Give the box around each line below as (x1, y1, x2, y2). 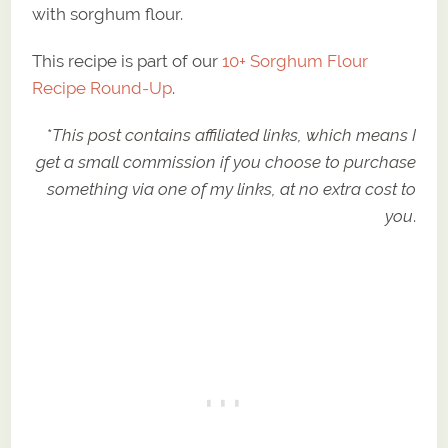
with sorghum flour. (32, 4, 184, 25)
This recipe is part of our (32, 51, 223, 72)
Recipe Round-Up (32, 78, 173, 99)
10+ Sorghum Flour (222, 51, 369, 72)
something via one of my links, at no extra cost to (46, 179, 416, 200)
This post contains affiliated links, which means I (51, 125, 416, 146)
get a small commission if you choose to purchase (35, 152, 416, 173)
